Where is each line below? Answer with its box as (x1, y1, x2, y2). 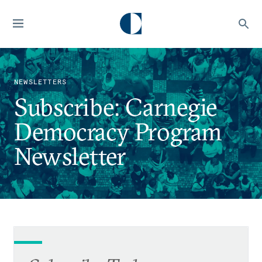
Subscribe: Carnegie (14, 92, 218, 122)
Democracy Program (14, 116, 222, 147)
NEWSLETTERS (14, 77, 67, 86)
